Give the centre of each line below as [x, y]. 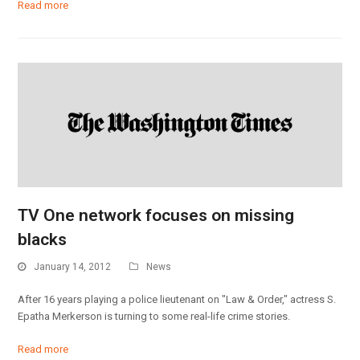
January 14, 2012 [73, 266]
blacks [43, 239]
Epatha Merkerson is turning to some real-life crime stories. [154, 317]
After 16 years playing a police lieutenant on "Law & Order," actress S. [177, 300]
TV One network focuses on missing [156, 215]
